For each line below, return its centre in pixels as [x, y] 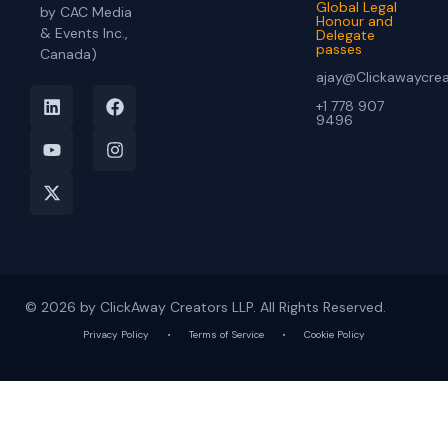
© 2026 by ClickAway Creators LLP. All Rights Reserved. [205, 306]
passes [339, 49]
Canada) [68, 54]
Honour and [355, 21]
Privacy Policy [116, 335]
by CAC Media [86, 12]
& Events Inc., [84, 33]
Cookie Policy [334, 335]
